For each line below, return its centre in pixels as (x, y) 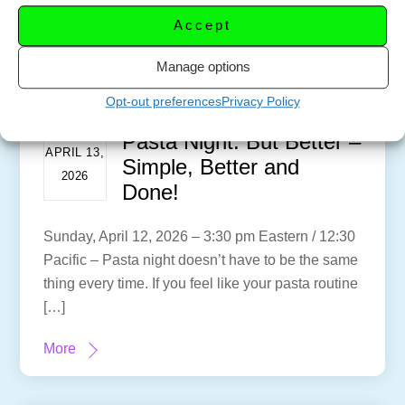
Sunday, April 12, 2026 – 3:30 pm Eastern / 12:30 (199, 236)
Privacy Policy (260, 101)
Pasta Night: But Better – (242, 141)
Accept (202, 25)
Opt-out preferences (163, 101)
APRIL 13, (75, 153)
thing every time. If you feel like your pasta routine (200, 283)
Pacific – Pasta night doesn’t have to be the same (200, 259)
